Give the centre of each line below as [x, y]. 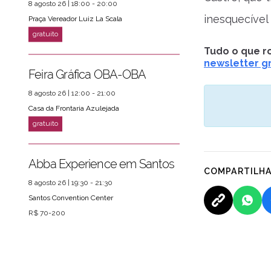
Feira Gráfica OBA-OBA [87, 75]
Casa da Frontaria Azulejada [74, 109]
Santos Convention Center [71, 198]
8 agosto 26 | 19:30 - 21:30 [70, 183]
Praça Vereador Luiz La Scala [75, 19]
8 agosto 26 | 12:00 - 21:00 [72, 93]
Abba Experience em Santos [101, 164]
